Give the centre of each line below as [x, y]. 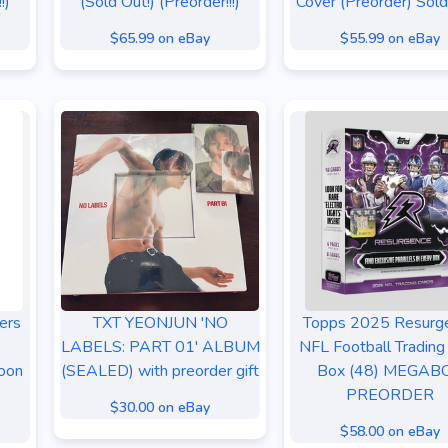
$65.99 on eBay [160, 38]
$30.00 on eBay [160, 407]
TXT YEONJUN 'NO [160, 323]
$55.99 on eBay [390, 38]
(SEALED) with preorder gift [160, 371]
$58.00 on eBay [390, 431]
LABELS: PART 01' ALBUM [160, 347]
